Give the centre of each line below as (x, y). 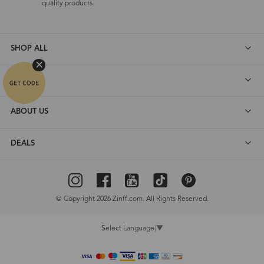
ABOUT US (29, 112)
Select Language (128, 228)
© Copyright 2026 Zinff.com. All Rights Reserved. (132, 199)
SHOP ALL (29, 49)
